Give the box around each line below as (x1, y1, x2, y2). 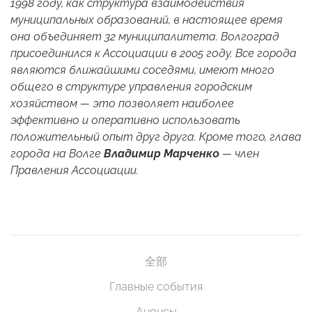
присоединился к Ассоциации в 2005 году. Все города (10, 47, 297, 61)
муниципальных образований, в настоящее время (10, 13, 283, 27)
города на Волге (10, 147, 104, 161)
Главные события (109, 280, 203, 294)
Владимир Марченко (104, 147, 219, 161)
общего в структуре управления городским (10, 80, 252, 94)
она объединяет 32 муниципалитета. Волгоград (10, 30, 279, 44)
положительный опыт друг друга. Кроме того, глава (10, 130, 302, 144)
